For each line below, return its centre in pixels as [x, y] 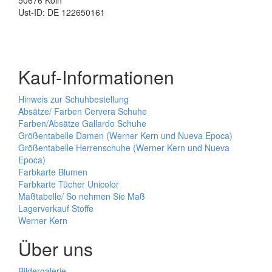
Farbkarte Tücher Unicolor [69, 184]
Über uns [56, 249]
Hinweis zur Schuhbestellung [73, 99]
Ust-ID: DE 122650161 [62, 12]
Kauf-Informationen [96, 77]
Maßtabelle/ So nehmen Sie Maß [82, 196]
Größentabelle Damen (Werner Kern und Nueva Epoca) [125, 135]
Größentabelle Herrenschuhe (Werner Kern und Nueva [124, 148]
